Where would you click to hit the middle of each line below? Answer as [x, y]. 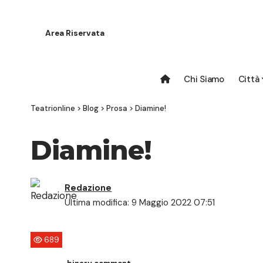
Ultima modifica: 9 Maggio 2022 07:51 [140, 202]
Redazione [88, 188]
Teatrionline [53, 108]
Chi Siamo [204, 79]
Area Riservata [75, 33]
